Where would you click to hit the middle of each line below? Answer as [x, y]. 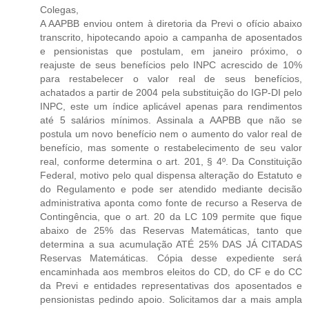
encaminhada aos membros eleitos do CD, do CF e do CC [171, 271]
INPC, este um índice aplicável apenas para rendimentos [171, 106]
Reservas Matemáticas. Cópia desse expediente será [171, 258]
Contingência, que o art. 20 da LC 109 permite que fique [171, 216]
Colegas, [59, 9]
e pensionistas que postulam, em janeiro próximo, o [171, 51]
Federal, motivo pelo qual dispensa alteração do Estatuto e [171, 175]
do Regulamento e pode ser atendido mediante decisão [171, 189]
